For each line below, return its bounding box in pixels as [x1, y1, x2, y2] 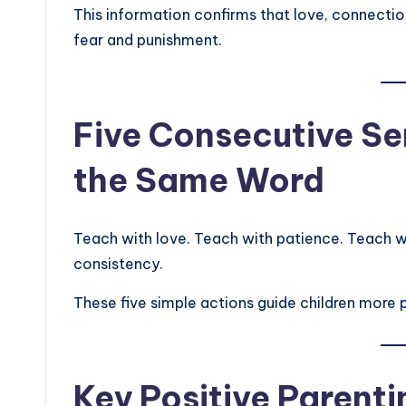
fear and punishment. [73, 31, 222, 50]
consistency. [73, 255, 163, 274]
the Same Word [73, 159, 324, 202]
